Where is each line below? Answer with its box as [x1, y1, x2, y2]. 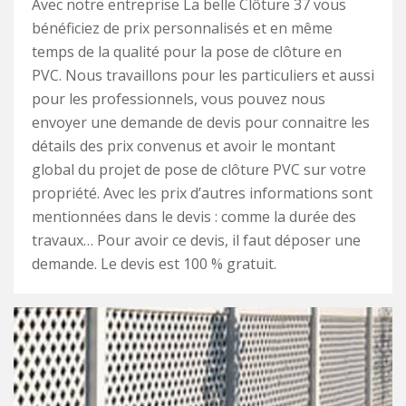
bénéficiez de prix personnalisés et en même [32, 18, 333, 38]
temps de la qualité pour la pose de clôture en [32, 42, 342, 62]
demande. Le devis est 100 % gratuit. [32, 254, 276, 274]
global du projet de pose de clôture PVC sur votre [32, 159, 366, 179]
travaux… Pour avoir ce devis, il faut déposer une [32, 230, 361, 250]
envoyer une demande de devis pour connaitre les [32, 112, 370, 132]
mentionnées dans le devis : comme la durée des [32, 207, 356, 227]
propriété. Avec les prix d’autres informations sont [32, 183, 372, 203]
